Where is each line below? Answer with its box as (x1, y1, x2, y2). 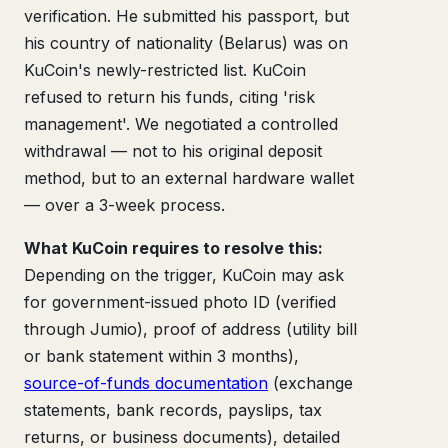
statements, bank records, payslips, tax (24, 399, 322, 420)
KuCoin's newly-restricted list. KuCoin (24, 59, 306, 80)
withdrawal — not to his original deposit (24, 140, 322, 161)
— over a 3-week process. (24, 194, 225, 215)
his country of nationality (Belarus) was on (24, 32, 348, 53)
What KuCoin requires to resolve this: (24, 237, 323, 258)
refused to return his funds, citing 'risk (24, 86, 315, 107)
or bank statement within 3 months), (24, 345, 299, 366)
